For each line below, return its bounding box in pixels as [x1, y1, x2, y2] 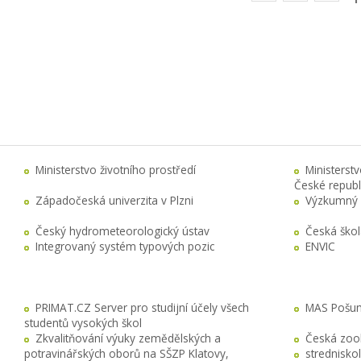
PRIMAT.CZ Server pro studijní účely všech [35, 300, 249, 316]
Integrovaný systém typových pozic [35, 239, 214, 255]
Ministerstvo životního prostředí [35, 162, 196, 178]
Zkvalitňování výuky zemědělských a [35, 330, 221, 346]
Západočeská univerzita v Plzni [35, 193, 193, 209]
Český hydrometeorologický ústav [35, 223, 210, 239]
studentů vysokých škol [24, 315, 142, 331]
